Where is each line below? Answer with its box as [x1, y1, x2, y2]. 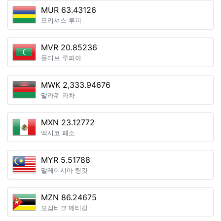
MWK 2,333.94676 [41, 80, 110, 90]
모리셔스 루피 [41, 17, 81, 24]
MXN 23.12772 [41, 117, 95, 127]
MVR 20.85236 [41, 42, 97, 52]
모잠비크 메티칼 [41, 204, 88, 212]
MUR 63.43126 [41, 5, 96, 15]
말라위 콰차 [41, 92, 75, 99]
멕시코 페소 [41, 129, 75, 137]
